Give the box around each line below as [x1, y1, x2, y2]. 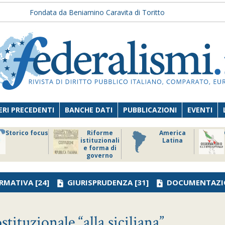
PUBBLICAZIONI [123, 105, 177, 115]
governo [86, 151, 113, 160]
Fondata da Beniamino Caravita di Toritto [29, 8, 165, 17]
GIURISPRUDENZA [67, 177, 133, 187]
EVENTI [187, 105, 213, 115]
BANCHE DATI [65, 105, 113, 115]
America [159, 129, 186, 137]
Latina [162, 136, 183, 145]
